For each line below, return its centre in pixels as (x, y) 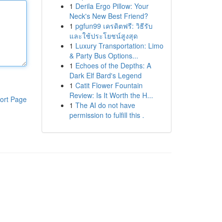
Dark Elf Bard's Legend (105, 75)
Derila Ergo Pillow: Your (112, 6)
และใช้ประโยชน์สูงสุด (103, 36)
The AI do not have (105, 105)
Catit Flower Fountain (109, 85)
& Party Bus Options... (104, 55)
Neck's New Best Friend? (109, 16)
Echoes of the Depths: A (113, 65)
